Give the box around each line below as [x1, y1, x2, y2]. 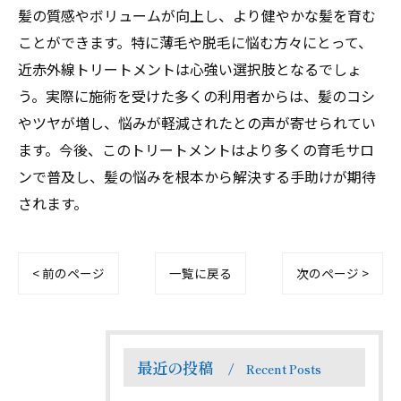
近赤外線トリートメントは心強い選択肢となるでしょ [18, 58, 362, 80]
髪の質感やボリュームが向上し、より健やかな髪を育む [18, 4, 376, 26]
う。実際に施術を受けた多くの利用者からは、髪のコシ [18, 85, 375, 107]
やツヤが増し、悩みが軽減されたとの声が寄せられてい [18, 112, 376, 133]
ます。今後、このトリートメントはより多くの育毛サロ [18, 139, 374, 160]
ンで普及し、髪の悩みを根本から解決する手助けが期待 [18, 166, 376, 187]
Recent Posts [246, 360, 321, 378]
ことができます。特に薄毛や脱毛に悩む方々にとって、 [18, 31, 372, 53]
